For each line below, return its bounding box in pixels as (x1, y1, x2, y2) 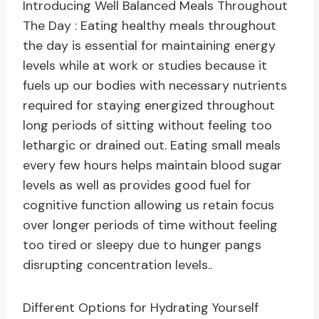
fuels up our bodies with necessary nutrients (23, 77, 287, 95)
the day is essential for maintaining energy (23, 37, 276, 55)
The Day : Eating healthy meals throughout (23, 17, 276, 35)
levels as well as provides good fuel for (23, 177, 251, 194)
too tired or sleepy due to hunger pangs (23, 236, 261, 254)
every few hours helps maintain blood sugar (23, 157, 282, 174)
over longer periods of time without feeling (23, 216, 278, 234)
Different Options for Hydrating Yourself (23, 299, 258, 317)
